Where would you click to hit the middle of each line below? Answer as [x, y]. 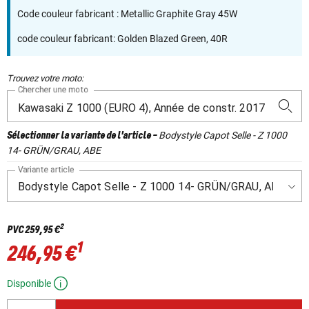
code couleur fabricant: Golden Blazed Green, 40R [122, 39]
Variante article [47, 170]
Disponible [29, 284]
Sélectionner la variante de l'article [79, 136]
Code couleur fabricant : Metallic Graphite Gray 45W [127, 14]
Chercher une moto [53, 90]
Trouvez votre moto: [45, 79]
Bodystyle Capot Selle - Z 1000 [223, 136]
